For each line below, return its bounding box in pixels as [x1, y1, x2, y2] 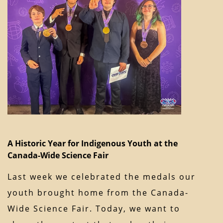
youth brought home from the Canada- [7, 187, 189, 199]
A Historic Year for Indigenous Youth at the [7, 138, 178, 149]
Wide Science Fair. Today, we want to [7, 203, 180, 215]
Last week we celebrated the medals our [7, 171, 196, 183]
